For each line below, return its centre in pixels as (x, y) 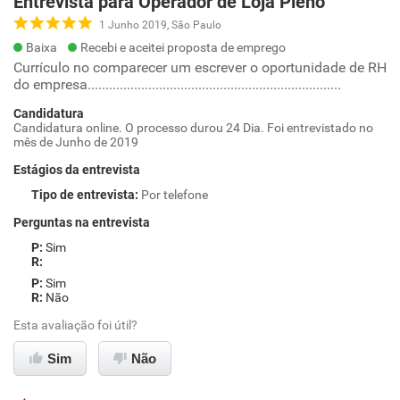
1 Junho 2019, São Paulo (160, 25)
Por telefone (175, 195)
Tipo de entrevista (83, 195)
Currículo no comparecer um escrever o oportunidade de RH (200, 67)
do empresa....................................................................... (177, 84)
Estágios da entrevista (77, 170)
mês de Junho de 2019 (76, 142)
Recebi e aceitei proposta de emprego (183, 47)
